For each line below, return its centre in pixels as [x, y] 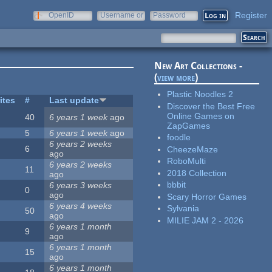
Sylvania [183, 209]
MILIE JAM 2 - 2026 [206, 220]
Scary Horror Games [207, 196]
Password [169, 15]
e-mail [110, 24]
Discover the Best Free [211, 106]
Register [251, 15]
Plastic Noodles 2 [200, 94]
